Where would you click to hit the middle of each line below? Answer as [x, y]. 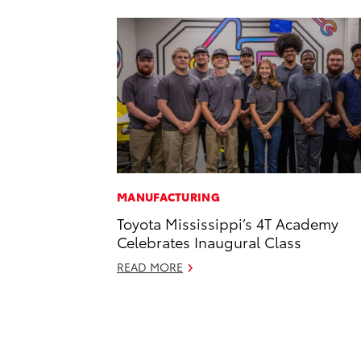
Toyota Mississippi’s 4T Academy [228, 223]
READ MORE [150, 267]
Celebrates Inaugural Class [209, 242]
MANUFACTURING [168, 197]
